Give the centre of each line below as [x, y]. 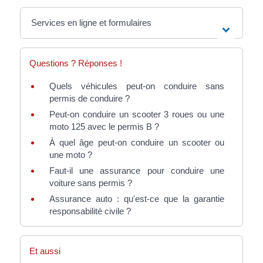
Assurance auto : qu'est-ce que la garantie [137, 199]
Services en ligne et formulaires [92, 23]
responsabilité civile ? [90, 211]
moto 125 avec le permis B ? [104, 127]
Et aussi [45, 251]
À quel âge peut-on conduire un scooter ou [137, 143]
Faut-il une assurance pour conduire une [137, 171]
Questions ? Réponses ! [75, 63]
